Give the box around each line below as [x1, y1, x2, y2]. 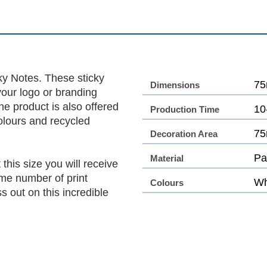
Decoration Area [150, 128, 218, 139]
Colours [150, 177, 184, 188]
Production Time [150, 104, 219, 114]
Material [150, 153, 184, 163]
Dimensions [150, 79, 200, 90]
